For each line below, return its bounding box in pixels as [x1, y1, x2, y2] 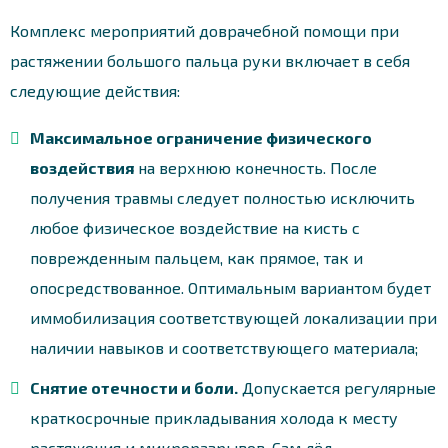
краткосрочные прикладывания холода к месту [30, 407, 398, 427]
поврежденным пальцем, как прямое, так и [30, 247, 363, 267]
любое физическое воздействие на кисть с [30, 217, 360, 237]
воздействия [30, 157, 134, 177]
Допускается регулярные [238, 377, 436, 397]
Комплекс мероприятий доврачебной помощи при [10, 20, 399, 40]
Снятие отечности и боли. [30, 377, 238, 397]
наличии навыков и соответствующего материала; [30, 337, 418, 357]
